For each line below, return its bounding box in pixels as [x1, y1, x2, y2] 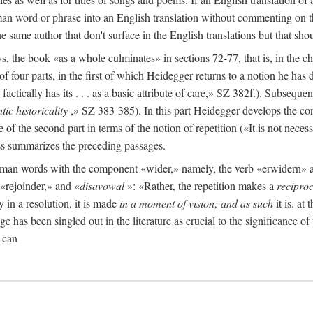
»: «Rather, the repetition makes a [124, 178, 277, 193]
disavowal [80, 178, 124, 193]
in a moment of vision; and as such [119, 196, 273, 210]
